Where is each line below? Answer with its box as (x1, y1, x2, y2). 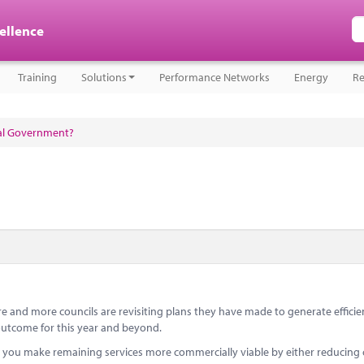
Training (18, 70, 57, 84)
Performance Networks (159, 70, 270, 84)
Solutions (81, 70, 127, 84)
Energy (294, 70, 328, 84)
